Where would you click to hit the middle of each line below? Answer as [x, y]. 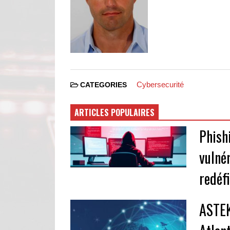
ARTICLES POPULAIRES [114, 112]
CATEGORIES [103, 85]
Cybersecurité [160, 84]
